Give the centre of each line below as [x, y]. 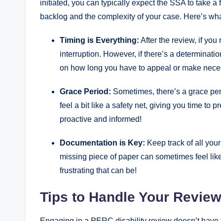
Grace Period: [85, 91]
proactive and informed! [101, 119]
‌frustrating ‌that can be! [98, 170]
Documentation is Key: [102, 143]
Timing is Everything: [99, 40]
